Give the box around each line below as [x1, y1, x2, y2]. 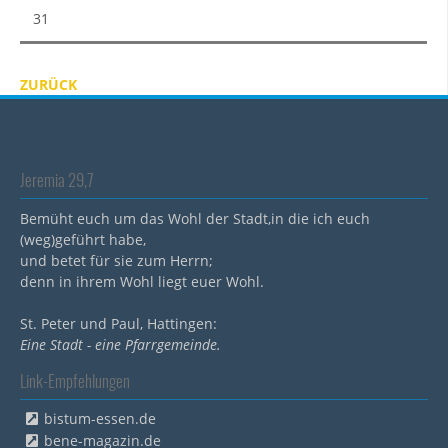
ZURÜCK [20, 75, 77, 95]
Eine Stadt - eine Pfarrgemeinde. [20, 334, 221, 354]
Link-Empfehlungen [20, 367, 130, 393]
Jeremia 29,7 [20, 167, 94, 193]
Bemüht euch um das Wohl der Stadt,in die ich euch [20, 208, 370, 228]
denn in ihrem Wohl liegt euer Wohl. [20, 271, 264, 291]
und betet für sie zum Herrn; [20, 250, 213, 270]
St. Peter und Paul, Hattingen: [20, 313, 217, 333]
